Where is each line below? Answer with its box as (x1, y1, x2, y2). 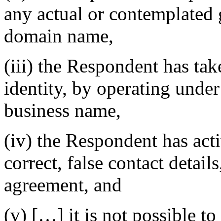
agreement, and (4, 174, 122, 196)
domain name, (4, 25, 113, 47)
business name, (4, 100, 121, 121)
